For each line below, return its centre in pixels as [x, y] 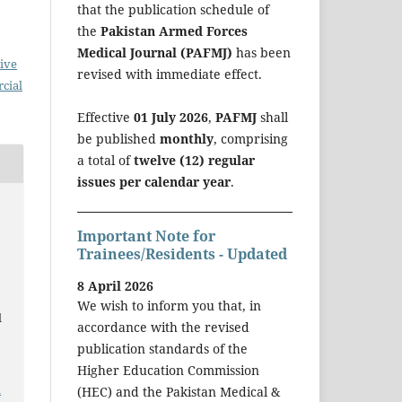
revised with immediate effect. [170, 74]
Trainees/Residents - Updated [182, 253]
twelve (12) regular [194, 160]
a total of [105, 160]
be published [118, 138]
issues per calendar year [154, 181]
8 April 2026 [115, 286]
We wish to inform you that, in [169, 306]
